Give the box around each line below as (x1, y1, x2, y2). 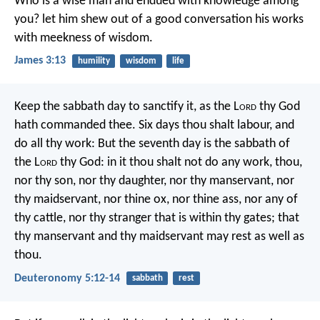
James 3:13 (14, 55, 66, 67)
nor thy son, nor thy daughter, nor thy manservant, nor (14, 174, 294, 189)
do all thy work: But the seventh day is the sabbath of (14, 137, 290, 151)
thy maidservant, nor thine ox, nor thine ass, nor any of (14, 193, 298, 207)
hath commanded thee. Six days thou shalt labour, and (14, 119, 294, 133)
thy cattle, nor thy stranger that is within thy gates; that (14, 211, 299, 226)
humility (77, 56, 110, 66)
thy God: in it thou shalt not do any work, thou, (57, 156, 302, 170)
